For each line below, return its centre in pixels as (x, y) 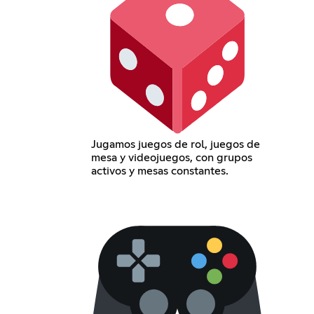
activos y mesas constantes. (159, 171)
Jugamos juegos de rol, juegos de (175, 144)
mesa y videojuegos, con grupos (171, 157)
